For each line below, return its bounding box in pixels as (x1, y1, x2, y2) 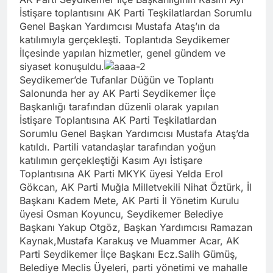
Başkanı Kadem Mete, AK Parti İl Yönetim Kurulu (19, 194, 239, 207)
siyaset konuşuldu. (19, 60, 104, 73)
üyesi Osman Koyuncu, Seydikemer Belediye (19, 207, 223, 220)
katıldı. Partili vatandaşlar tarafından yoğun (19, 140, 216, 153)
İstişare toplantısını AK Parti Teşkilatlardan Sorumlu (19, 6, 252, 19)
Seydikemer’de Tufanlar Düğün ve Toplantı (19, 73, 214, 86)
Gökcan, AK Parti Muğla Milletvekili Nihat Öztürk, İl (19, 180, 252, 193)
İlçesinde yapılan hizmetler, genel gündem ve (19, 46, 225, 59)
